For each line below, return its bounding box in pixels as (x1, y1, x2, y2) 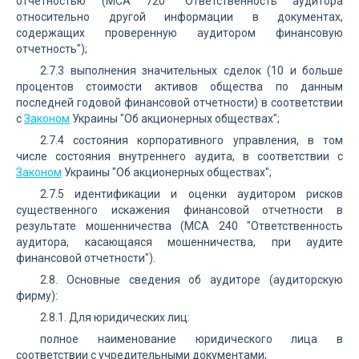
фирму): (16, 289, 58, 302)
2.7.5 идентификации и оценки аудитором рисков (40, 188, 343, 200)
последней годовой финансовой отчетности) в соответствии (16, 96, 343, 109)
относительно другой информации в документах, (16, 10, 343, 23)
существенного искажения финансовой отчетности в (16, 204, 343, 216)
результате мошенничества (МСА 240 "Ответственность (16, 220, 343, 232)
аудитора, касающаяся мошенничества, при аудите (16, 236, 343, 248)
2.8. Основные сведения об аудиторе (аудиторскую (40, 273, 343, 286)
